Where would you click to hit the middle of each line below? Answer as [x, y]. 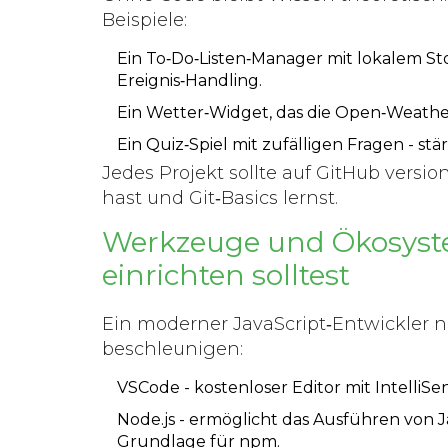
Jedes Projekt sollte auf [209, 172]
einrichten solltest [226, 274]
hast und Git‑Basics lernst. [220, 197]
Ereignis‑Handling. [189, 80]
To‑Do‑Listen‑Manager [234, 58]
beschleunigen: [172, 348]
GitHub [348, 172]
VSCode [148, 387]
